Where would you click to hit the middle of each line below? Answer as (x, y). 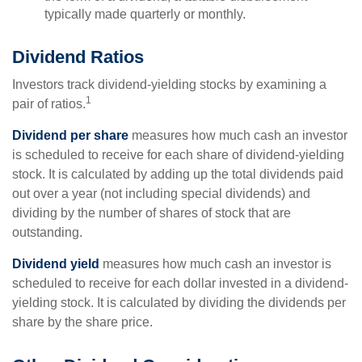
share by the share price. (82, 322)
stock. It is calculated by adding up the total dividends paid (178, 174)
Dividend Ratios (78, 57)
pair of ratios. (49, 104)
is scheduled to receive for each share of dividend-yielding (178, 155)
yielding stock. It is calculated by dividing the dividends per (179, 303)
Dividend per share (70, 135)
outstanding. (47, 232)
